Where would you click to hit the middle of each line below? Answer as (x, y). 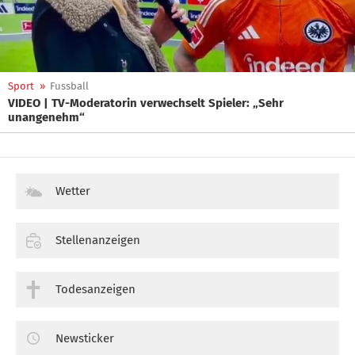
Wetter (73, 191)
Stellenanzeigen (98, 240)
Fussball (69, 86)
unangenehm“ (46, 117)
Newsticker (85, 338)
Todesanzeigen (95, 289)
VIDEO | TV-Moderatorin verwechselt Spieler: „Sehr (146, 103)
